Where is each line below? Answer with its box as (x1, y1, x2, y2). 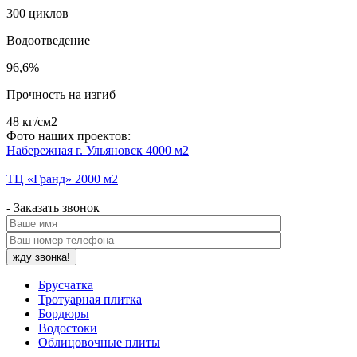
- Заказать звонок (6, 201, 100, 215)
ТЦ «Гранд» (6, 172, 72, 186)
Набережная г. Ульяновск (6, 143, 143, 158)
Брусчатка (38, 278, 93, 292)
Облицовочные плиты (38, 335, 160, 350)
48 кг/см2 (6, 115, 57, 129)
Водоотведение (6, 33, 90, 48)
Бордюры (38, 307, 89, 321)
